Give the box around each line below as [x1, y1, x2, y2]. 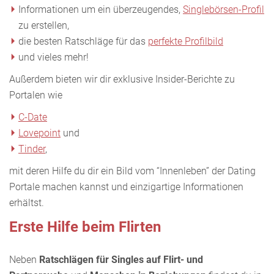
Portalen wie [9, 89, 62, 101]
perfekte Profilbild [148, 35, 223, 47]
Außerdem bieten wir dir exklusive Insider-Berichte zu [9, 73, 235, 85]
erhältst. [9, 196, 44, 209]
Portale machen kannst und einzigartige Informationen [9, 180, 243, 193]
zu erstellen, [18, 19, 69, 31]
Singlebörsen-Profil [183, 3, 264, 15]
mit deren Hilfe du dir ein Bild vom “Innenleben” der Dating [9, 165, 256, 177]
